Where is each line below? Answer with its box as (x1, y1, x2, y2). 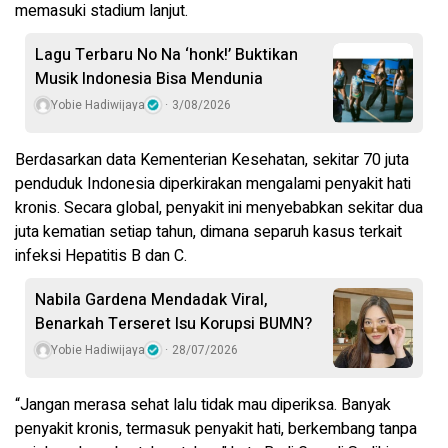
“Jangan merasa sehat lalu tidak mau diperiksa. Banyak (15, 392, 391, 417)
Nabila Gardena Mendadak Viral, (35, 287, 268, 312)
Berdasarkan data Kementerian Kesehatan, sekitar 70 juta (15, 147, 409, 172)
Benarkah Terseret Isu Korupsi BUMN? (35, 311, 312, 336)
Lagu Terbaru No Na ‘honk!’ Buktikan (35, 42, 298, 67)
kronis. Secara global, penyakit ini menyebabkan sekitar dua (15, 195, 423, 220)
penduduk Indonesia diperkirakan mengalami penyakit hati (15, 171, 411, 196)
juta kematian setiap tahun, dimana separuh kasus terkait (15, 219, 402, 244)
